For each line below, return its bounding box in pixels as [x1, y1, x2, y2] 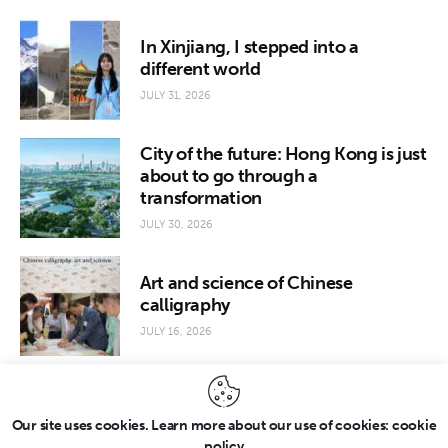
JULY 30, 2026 [140, 217, 213, 231]
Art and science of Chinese [140, 271, 353, 294]
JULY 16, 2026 [140, 324, 212, 338]
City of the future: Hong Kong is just [140, 142, 427, 165]
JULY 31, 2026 [140, 88, 211, 102]
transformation [140, 186, 262, 209]
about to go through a [140, 164, 318, 187]
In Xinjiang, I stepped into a [140, 35, 359, 58]
